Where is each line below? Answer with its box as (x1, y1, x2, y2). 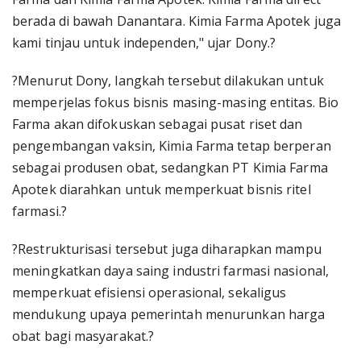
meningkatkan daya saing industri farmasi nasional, (12, 262, 330, 280)
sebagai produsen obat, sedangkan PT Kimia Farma (12, 159, 328, 176)
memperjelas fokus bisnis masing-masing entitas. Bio (12, 93, 339, 111)
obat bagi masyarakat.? (12, 327, 155, 345)
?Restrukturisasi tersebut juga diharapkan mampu (12, 240, 322, 258)
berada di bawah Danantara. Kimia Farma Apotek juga (12, 12, 342, 30)
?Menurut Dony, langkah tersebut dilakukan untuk (12, 72, 324, 89)
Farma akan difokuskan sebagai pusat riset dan (12, 115, 303, 133)
